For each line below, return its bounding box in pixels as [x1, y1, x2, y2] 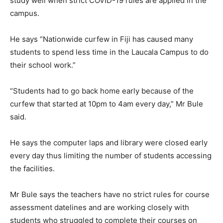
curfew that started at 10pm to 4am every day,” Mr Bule [10, 99, 203, 109]
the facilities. [10, 164, 55, 174]
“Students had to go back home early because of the [10, 86, 194, 96]
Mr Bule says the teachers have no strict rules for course [10, 190, 210, 200]
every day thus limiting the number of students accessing [10, 151, 212, 161]
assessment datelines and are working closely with [10, 203, 189, 213]
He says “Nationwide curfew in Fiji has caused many [10, 34, 193, 44]
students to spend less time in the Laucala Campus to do [10, 47, 209, 57]
